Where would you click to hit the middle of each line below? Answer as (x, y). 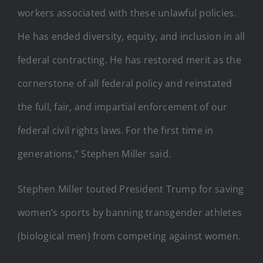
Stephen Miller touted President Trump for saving (131, 189)
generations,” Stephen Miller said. (95, 154)
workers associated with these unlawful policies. (127, 13)
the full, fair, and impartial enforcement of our (123, 107)
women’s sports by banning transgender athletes (130, 212)
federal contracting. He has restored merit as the (129, 60)
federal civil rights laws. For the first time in (116, 130)
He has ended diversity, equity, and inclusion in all (131, 36)
